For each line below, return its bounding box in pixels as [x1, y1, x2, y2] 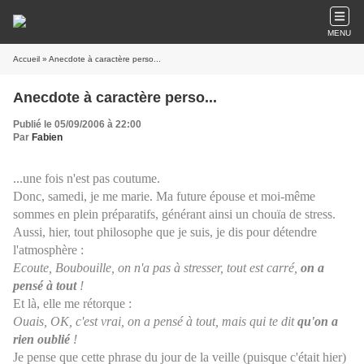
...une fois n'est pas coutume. [13, 171, 160, 185]
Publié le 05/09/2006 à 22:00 [13, 119, 141, 130]
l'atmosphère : [13, 243, 84, 257]
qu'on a [297, 314, 338, 328]
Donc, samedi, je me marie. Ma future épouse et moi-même [13, 189, 315, 203]
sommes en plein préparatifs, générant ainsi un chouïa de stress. [13, 207, 336, 221]
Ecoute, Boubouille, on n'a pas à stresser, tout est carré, [13, 261, 301, 275]
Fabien [32, 132, 63, 143]
